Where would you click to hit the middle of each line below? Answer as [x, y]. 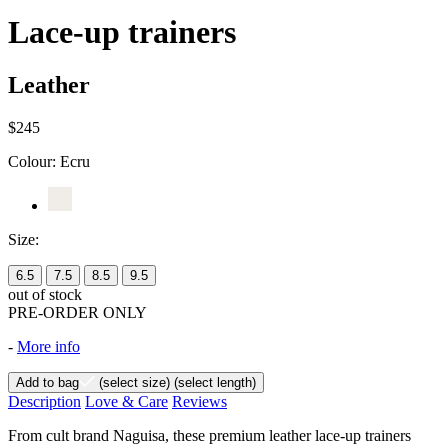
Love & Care [126, 401]
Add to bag [47, 382]
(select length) [213, 382]
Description [44, 401]
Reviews [199, 401]
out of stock [45, 294]
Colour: [34, 161]
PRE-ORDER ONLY [77, 312]
